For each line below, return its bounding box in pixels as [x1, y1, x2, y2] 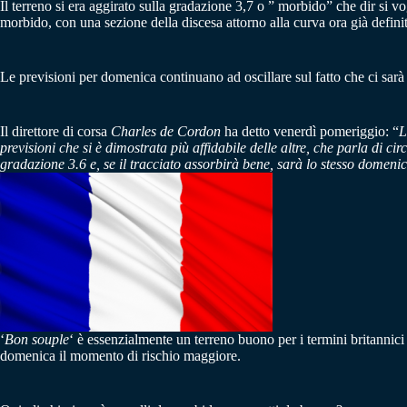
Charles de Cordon [111, 123, 221, 139]
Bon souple [5, 331, 69, 347]
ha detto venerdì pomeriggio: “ [221, 123, 399, 139]
